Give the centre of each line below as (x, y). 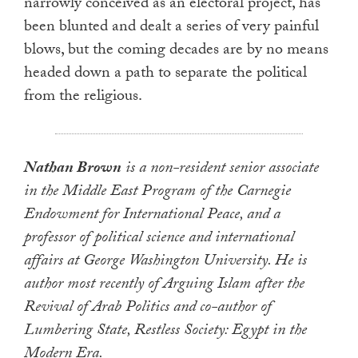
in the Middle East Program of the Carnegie (157, 193)
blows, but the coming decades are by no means (176, 52)
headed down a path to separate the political (165, 75)
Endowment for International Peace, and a (152, 216)
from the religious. (83, 98)
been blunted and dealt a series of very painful (171, 28)
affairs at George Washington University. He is (165, 263)
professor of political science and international (159, 239)
